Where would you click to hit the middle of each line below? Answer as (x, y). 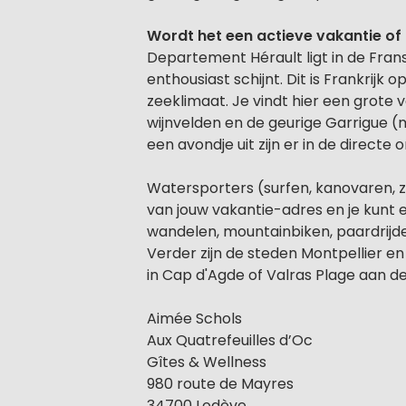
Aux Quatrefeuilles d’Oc (230, 340)
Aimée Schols (194, 318)
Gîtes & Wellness (207, 362)
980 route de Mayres (220, 383)
